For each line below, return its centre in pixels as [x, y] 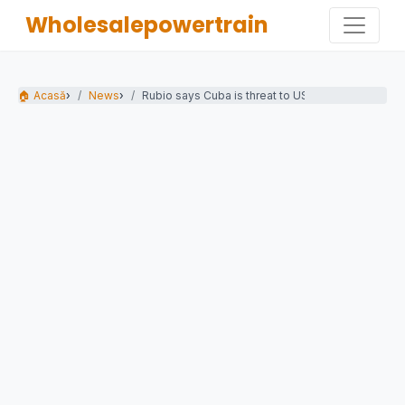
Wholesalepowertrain [147, 25]
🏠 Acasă [42, 95]
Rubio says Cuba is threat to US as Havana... [258, 95]
